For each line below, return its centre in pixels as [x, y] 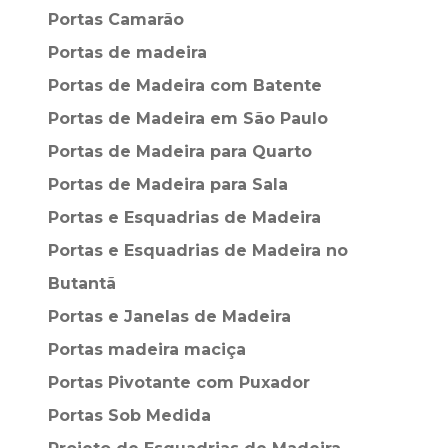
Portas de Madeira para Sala [167, 184]
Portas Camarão [115, 19]
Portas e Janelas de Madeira [169, 316]
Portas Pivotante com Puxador [178, 382]
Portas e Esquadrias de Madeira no [197, 250]
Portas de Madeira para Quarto [179, 151]
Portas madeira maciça [146, 349]
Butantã [81, 283]
